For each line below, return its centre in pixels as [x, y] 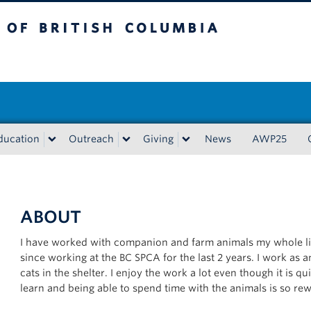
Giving [158, 139]
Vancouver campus [127, 60]
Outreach [91, 139]
